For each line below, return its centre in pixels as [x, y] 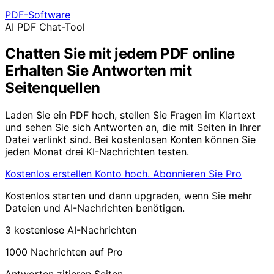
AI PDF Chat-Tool [45, 27]
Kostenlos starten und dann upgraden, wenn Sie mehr [128, 195]
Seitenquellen [53, 87]
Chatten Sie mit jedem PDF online [120, 53]
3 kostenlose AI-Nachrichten [71, 230]
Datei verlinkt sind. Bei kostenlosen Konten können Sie [130, 139]
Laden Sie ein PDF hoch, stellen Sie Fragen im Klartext [130, 115]
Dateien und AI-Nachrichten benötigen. [95, 208]
